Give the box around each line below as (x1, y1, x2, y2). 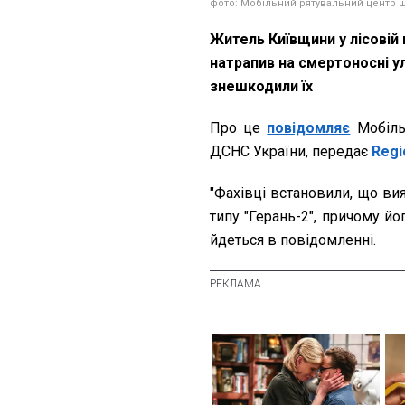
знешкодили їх (210, 78, 313, 96)
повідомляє (267, 119, 351, 137)
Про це (210, 119, 268, 137)
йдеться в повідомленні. (210, 231, 376, 250)
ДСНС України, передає (210, 143, 372, 161)
